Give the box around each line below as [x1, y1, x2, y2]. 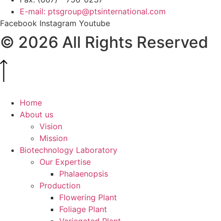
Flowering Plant [59, 192, 117, 202]
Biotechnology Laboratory [20, 145, 117, 155]
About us [20, 109, 53, 119]
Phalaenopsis [59, 168, 108, 179]
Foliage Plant [59, 204, 107, 214]
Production [39, 180, 80, 190]
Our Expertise [39, 156, 91, 167]
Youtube [79, 18, 110, 29]
